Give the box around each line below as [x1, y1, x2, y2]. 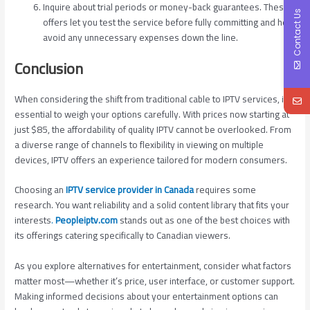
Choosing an [15, 181, 64, 199]
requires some [194, 181, 257, 199]
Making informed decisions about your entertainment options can [15, 287, 279, 306]
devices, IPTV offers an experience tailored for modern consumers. [15, 150, 288, 169]
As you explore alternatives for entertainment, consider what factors [15, 257, 292, 275]
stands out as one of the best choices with [120, 211, 291, 230]
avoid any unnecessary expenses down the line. [43, 28, 239, 46]
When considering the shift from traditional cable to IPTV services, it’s [15, 89, 294, 108]
